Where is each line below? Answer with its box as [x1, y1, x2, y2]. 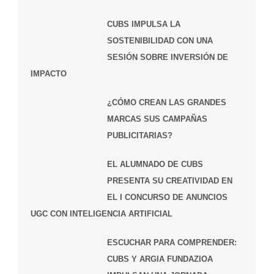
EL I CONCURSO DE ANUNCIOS [106, 192, 228, 202]
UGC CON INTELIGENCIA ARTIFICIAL [31, 209, 172, 218]
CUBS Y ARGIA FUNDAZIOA [106, 254, 213, 264]
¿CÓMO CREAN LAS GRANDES [106, 97, 226, 107]
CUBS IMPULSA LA [106, 19, 180, 29]
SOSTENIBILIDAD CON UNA [106, 35, 213, 45]
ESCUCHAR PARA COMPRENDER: [106, 237, 237, 247]
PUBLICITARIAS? [106, 130, 172, 140]
